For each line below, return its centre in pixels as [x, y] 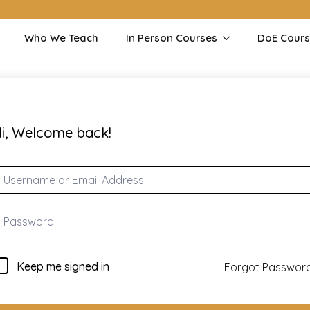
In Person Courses [172, 38]
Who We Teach [61, 38]
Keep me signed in [63, 266]
